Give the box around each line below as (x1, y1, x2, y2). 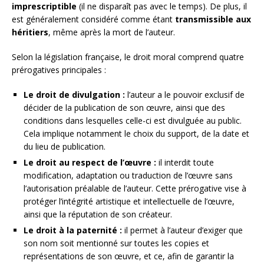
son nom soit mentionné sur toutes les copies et (24, 237, 209, 249)
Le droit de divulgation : (24, 88, 125, 100)
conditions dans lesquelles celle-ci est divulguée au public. (24, 114, 242, 126)
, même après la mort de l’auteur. (48, 26, 175, 38)
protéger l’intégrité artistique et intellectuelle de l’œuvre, (24, 195, 235, 207)
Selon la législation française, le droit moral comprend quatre (12, 51, 244, 62)
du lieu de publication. (24, 140, 105, 152)
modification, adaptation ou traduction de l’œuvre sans (24, 169, 233, 181)
